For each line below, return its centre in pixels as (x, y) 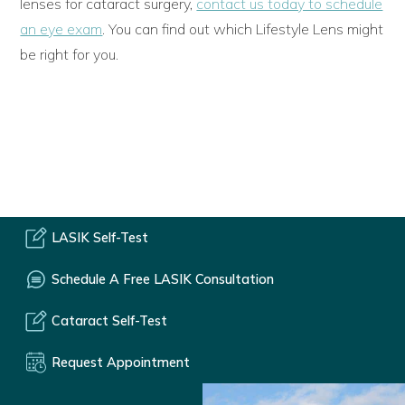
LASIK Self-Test (100, 237)
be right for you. (70, 54)
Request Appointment (121, 362)
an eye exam (61, 28)
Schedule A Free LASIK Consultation (163, 279)
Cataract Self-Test (109, 320)
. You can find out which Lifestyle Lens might (243, 28)
